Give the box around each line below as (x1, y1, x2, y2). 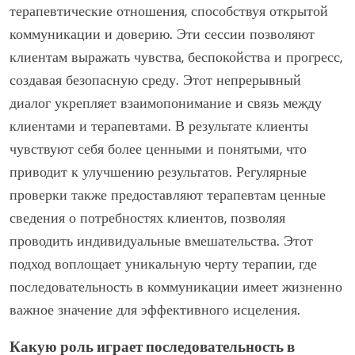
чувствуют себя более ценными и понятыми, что (10, 139, 307, 158)
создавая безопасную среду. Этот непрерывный (10, 70, 301, 90)
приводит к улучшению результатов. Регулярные (10, 162, 307, 181)
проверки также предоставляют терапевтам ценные (10, 185, 326, 204)
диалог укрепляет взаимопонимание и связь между (10, 93, 322, 113)
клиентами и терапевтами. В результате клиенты (10, 116, 308, 136)
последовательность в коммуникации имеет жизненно (10, 277, 342, 296)
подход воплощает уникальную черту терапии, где (10, 254, 317, 273)
